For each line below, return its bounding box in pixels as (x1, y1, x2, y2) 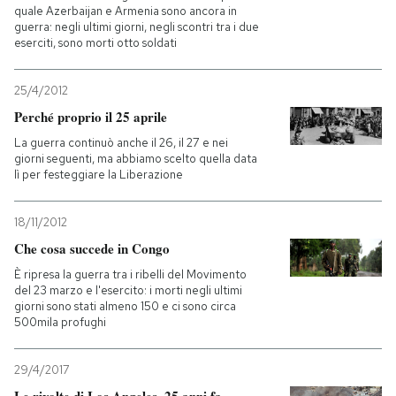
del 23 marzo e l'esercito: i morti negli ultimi (14, 283, 242, 298)
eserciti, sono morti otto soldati (14, 35, 177, 50)
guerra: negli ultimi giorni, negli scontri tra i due (14, 19, 259, 34)
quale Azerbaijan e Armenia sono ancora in (14, 4, 237, 19)
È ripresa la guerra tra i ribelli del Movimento (14, 267, 247, 282)
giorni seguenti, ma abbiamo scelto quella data (14, 151, 257, 166)
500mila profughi (14, 315, 106, 330)
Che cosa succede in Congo (14, 239, 170, 258)
